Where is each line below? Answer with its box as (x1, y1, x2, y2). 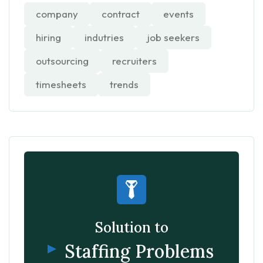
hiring (36, 31, 61, 43)
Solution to (95, 218, 168, 237)
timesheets (36, 77, 86, 90)
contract (102, 7, 140, 20)
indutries (85, 31, 124, 43)
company (36, 7, 78, 20)
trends (110, 77, 139, 90)
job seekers (147, 31, 200, 43)
